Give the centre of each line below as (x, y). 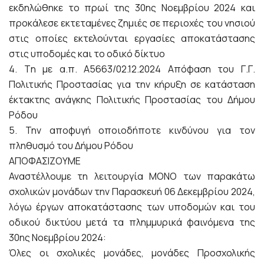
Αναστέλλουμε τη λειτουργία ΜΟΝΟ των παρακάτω (132, 176)
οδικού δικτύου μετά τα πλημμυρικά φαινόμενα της (132, 222)
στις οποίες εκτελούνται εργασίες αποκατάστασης (132, 39)
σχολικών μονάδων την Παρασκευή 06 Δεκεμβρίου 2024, (132, 192)
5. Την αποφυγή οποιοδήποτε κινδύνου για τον (132, 131)
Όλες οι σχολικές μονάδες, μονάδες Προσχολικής (132, 253)
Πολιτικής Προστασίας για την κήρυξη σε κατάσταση (132, 85)
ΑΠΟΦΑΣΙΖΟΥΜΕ (45, 161)
